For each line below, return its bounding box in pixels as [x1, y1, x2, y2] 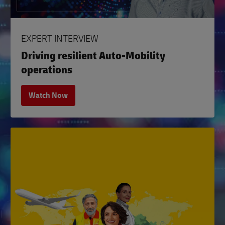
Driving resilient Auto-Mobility [21, 49, 165, 63]
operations [21, 63, 72, 77]
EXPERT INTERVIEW [21, 32, 98, 45]
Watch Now [29, 90, 68, 100]
